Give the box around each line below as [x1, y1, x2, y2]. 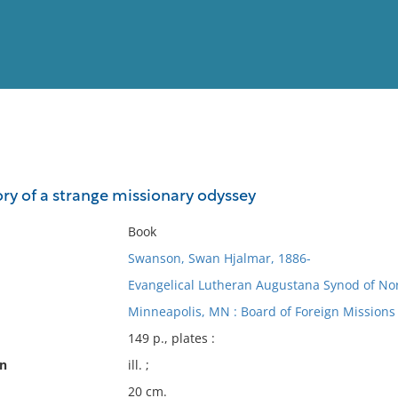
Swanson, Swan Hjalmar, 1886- [127, 250, 311, 267]
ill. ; [127, 356, 149, 373]
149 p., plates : [127, 330, 215, 346]
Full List [340, 167, 385, 180]
